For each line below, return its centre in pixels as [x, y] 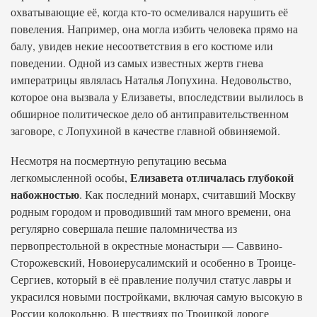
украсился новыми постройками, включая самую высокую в [157, 296]
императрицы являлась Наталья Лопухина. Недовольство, [151, 80]
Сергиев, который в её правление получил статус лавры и [151, 279]
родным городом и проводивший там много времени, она [151, 211]
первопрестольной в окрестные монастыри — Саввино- [146, 245]
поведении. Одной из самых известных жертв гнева [137, 63]
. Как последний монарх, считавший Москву [188, 194]
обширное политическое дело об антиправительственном [150, 114]
